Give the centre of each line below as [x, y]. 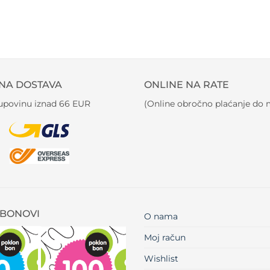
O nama [161, 217]
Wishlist [161, 259]
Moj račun [165, 238]
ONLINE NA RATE [187, 85]
